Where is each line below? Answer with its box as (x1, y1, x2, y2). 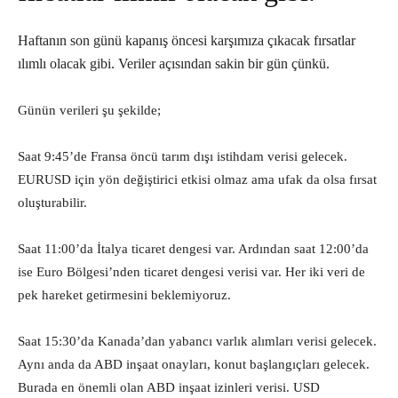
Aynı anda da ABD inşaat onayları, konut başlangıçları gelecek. (18, 357, 370, 371)
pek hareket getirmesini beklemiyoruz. (18, 288, 231, 302)
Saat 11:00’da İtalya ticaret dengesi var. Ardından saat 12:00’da (18, 242, 369, 256)
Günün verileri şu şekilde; (18, 103, 161, 117)
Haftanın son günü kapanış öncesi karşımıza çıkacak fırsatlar (18, 33, 355, 48)
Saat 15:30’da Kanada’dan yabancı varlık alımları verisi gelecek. (18, 334, 377, 348)
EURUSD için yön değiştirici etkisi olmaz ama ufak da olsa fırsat (18, 172, 377, 187)
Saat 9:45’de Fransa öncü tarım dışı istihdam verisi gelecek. (18, 149, 347, 163)
